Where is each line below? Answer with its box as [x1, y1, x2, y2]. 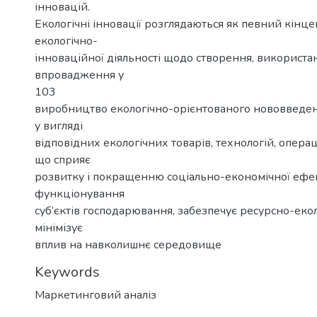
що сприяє [35, 152, 91, 168]
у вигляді [35, 118, 83, 134]
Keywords [35, 263, 100, 282]
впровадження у [35, 67, 124, 83]
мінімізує [35, 220, 83, 236]
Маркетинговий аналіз [35, 287, 156, 303]
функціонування [35, 186, 125, 202]
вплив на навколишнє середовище [35, 237, 221, 253]
